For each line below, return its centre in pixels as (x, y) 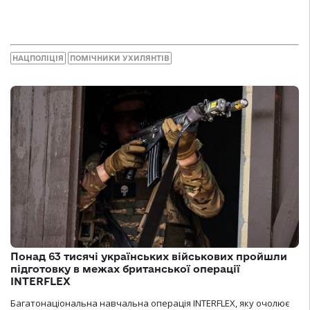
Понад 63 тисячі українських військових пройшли (149, 257)
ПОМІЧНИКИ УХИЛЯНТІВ (120, 58)
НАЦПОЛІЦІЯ (38, 58)
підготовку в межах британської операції (125, 269)
